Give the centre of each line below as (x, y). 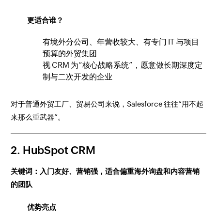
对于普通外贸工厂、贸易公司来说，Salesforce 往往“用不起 (107, 104)
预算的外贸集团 (70, 54)
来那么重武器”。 (38, 117)
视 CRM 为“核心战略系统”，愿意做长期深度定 (123, 65)
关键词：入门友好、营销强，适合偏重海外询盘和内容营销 (105, 171)
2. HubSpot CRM (53, 150)
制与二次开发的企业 (78, 77)
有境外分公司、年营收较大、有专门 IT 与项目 (121, 42)
